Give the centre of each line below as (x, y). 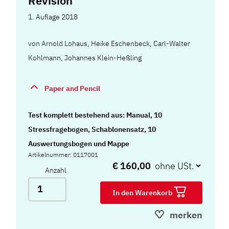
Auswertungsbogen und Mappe (79, 143)
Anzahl (56, 170)
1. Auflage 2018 (53, 17)
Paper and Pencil (73, 88)
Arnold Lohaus (65, 43)
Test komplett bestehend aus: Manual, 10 (95, 115)
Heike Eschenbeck (121, 43)
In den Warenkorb (143, 192)
